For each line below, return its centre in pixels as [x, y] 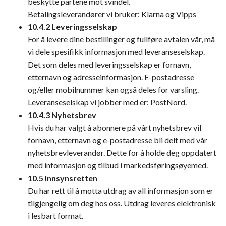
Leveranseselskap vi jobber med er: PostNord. [107, 102]
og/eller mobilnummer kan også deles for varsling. [113, 90]
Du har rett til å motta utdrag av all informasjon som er [121, 190]
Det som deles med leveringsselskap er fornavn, [109, 64]
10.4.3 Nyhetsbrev [62, 115]
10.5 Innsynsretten [63, 178]
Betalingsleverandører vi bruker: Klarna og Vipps [112, 14]
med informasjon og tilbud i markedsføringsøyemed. [118, 165]
